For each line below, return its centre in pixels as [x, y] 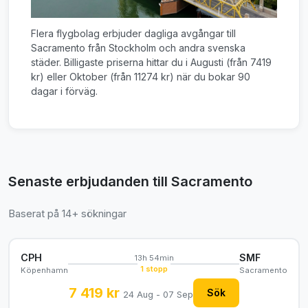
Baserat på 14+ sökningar [67, 213]
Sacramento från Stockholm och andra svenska [138, 48]
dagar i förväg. [64, 91]
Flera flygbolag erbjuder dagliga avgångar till [133, 33]
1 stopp [154, 268]
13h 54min [154, 257]
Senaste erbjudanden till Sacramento [130, 181]
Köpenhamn [44, 270]
